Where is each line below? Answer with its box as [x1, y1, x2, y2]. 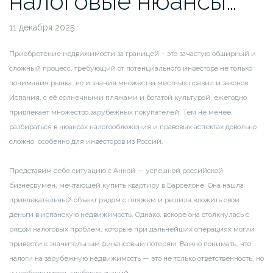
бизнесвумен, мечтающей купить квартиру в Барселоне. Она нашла [9, 181, 244, 190]
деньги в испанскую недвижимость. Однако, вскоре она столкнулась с [9, 210, 249, 219]
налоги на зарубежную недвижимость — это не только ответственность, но [9, 254, 264, 263]
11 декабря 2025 [9, 23, 74, 33]
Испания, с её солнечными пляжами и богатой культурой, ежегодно [9, 93, 247, 102]
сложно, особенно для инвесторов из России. [9, 137, 163, 146]
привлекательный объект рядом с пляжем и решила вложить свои [9, 196, 239, 205]
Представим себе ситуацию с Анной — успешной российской [9, 166, 223, 175]
